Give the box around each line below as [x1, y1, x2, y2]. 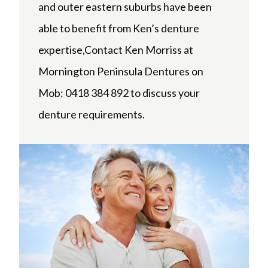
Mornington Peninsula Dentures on [38, 65, 203, 78]
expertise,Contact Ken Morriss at [38, 43, 193, 57]
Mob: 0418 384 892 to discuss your [38, 86, 200, 100]
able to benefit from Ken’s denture [38, 22, 199, 35]
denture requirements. [38, 108, 145, 121]
